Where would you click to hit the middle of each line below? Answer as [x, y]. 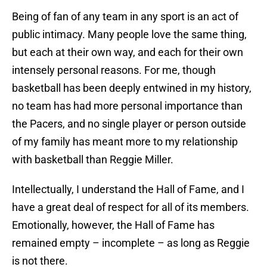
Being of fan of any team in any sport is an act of [125, 17]
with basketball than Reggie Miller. [93, 160]
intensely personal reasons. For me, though [114, 70]
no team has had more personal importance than [127, 106]
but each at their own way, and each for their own [128, 52]
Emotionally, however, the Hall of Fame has [113, 225]
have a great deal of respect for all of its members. [131, 207]
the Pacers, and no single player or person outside [129, 124]
